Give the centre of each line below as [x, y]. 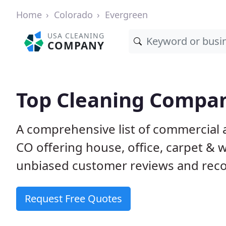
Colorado [73, 15]
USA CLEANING [76, 36]
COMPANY [76, 45]
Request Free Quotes [73, 199]
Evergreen [126, 15]
